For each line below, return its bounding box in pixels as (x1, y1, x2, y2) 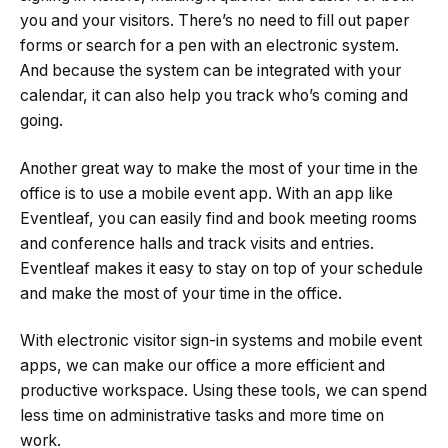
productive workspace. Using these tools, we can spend (20, 381, 427, 401)
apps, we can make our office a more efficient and (20, 356, 385, 376)
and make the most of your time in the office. (20, 283, 342, 303)
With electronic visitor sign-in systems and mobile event (20, 331, 422, 351)
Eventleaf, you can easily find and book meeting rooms (20, 208, 417, 228)
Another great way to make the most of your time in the (20, 158, 418, 178)
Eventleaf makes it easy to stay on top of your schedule (20, 258, 423, 278)
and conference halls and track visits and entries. (20, 233, 374, 253)
